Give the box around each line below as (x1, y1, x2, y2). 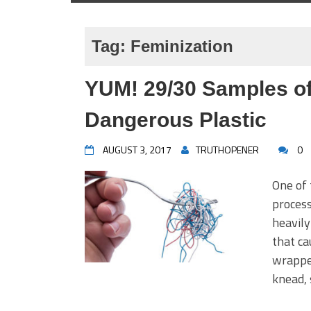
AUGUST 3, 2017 (103, 142, 171, 157)
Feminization (131, 37, 233, 56)
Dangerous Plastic (85, 108, 267, 131)
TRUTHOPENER (196, 142, 259, 157)
